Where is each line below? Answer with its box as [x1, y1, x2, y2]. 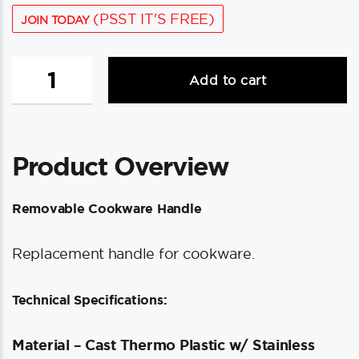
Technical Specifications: [12, 292, 167, 307]
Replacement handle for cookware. [12, 246, 255, 261]
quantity [11, 135, 62, 150]
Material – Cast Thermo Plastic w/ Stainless [12, 337, 315, 353]
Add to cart [188, 72, 267, 87]
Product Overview [12, 151, 229, 180]
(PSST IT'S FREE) [89, 11, 215, 26]
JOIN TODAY [21, 14, 90, 26]
